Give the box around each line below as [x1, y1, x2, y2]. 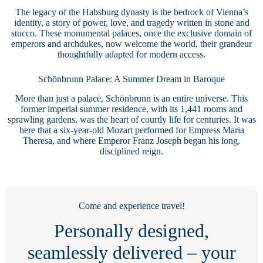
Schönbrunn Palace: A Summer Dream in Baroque [38, 74, 225, 85]
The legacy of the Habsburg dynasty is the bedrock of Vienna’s [15, 7, 248, 18]
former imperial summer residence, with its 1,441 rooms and [21, 103, 242, 114]
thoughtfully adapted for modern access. [58, 49, 205, 60]
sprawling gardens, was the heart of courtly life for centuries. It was [7, 114, 256, 124]
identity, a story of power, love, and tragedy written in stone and [14, 18, 249, 28]
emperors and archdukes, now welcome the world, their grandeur [11, 39, 252, 49]
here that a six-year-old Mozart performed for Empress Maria [19, 124, 244, 135]
